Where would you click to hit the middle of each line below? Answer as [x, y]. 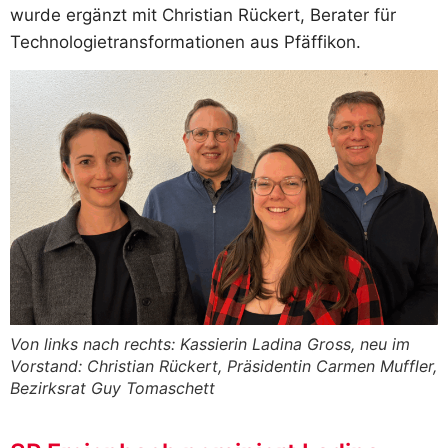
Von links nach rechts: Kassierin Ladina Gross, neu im [210, 344]
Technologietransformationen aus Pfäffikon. [185, 42]
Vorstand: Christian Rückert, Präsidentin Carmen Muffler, [223, 366]
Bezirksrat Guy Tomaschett [112, 388]
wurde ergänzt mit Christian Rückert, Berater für [203, 15]
